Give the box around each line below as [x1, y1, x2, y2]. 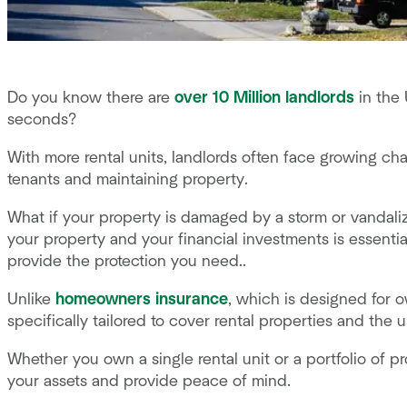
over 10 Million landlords [174, 89, 354, 106]
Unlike [7, 291, 55, 308]
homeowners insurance [55, 291, 228, 308]
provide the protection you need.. [7, 253, 246, 270]
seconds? [7, 111, 81, 128]
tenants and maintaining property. [7, 171, 253, 188]
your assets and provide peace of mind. [7, 372, 291, 390]
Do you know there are [7, 89, 174, 106]
